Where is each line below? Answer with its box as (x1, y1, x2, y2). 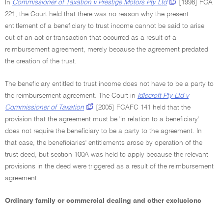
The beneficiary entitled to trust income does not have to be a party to (5, 81, 214, 87)
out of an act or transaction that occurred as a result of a (5, 34, 176, 41)
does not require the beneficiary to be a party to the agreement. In (5, 128, 202, 135)
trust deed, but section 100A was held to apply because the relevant (5, 151, 208, 158)
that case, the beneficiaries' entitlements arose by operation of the (5, 139, 202, 146)
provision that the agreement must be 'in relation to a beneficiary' (5, 116, 199, 123)
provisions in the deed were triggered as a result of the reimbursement (5, 163, 214, 170)
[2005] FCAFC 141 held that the (94, 104, 191, 111)
